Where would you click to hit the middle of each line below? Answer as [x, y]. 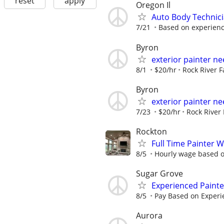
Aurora [149, 216]
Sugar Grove [159, 174]
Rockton [151, 131]
